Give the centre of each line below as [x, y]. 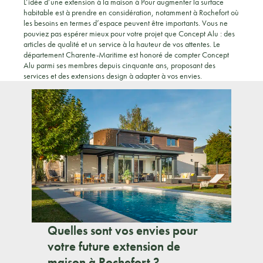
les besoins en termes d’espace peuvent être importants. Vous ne [126, 23]
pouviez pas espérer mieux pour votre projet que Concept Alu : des [129, 33]
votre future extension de [114, 247]
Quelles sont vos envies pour [123, 231]
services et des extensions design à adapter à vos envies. [113, 76]
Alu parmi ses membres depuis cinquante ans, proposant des [119, 65]
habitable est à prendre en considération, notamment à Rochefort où [131, 12]
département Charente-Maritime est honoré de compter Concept [126, 55]
